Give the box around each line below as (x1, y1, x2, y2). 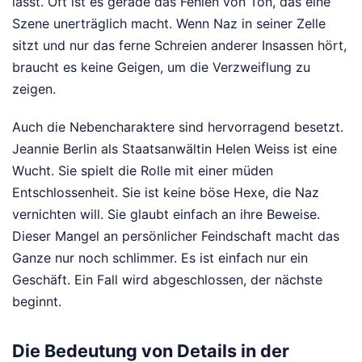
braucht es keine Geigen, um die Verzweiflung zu (12, 59, 310, 76)
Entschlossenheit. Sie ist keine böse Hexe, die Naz (12, 184, 319, 201)
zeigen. (12, 81, 56, 98)
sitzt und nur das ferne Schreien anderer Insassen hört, (12, 37, 347, 54)
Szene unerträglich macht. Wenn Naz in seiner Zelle (12, 15, 326, 32)
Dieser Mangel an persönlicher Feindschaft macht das (12, 228, 339, 245)
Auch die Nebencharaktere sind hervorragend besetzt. (12, 119, 343, 136)
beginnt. (12, 293, 61, 310)
